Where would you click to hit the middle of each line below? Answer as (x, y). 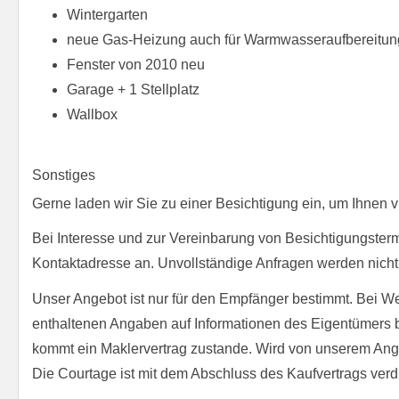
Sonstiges (64, 175)
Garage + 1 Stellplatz (133, 90)
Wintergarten (107, 15)
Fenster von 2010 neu (136, 65)
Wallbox (92, 115)
